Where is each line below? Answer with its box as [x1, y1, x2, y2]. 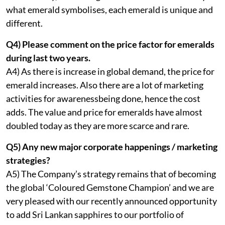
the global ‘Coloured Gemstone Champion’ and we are [6, 181, 214, 193]
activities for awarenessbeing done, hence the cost [6, 92, 200, 104]
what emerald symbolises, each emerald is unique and [6, 4, 213, 15]
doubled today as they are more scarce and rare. [6, 120, 189, 131]
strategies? [6, 154, 50, 166]
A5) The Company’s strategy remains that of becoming [6, 168, 216, 179]
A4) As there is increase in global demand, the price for [6, 65, 214, 77]
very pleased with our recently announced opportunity [6, 195, 217, 206]
